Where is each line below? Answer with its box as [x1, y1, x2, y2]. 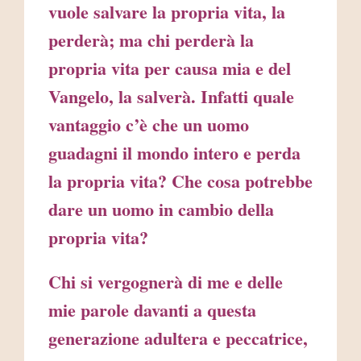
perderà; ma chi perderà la [48, 27, 254, 54]
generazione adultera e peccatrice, [48, 325, 308, 352]
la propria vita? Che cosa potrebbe [48, 168, 313, 195]
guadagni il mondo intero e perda [48, 139, 301, 167]
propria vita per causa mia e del [48, 55, 291, 82]
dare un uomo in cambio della [48, 196, 274, 223]
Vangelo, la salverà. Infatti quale [48, 83, 294, 110]
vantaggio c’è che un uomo [48, 111, 249, 139]
